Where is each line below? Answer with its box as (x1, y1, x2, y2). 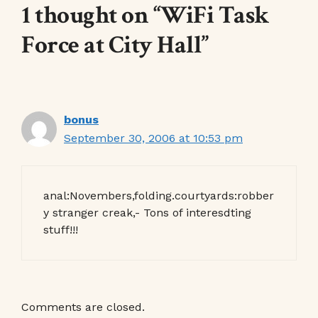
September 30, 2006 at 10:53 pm (64, 131, 243, 145)
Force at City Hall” (21, 29, 209, 61)
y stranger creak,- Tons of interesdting (43, 206, 251, 219)
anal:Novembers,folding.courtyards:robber (43, 189, 274, 202)
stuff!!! (43, 223, 78, 236)
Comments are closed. (21, 300, 145, 314)
